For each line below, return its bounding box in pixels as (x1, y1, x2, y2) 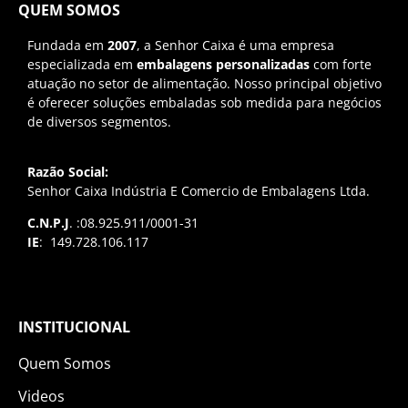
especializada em (27, 55, 137, 73)
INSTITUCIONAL (18, 316, 130, 337)
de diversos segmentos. (27, 112, 171, 130)
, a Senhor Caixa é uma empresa (137, 36, 334, 54)
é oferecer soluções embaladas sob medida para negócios (27, 93, 382, 111)
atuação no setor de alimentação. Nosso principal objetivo (27, 74, 382, 92)
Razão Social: (27, 163, 108, 181)
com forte (310, 55, 372, 73)
